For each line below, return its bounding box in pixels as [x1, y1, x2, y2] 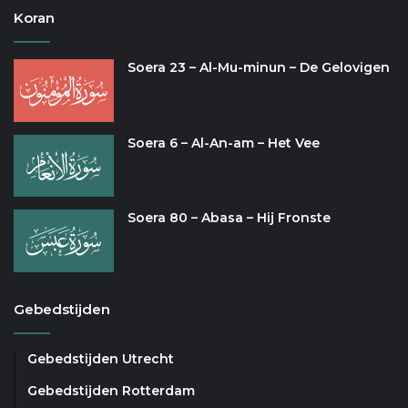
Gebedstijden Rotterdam [27, 382, 195, 399]
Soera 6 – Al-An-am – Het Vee [127, 134, 320, 151]
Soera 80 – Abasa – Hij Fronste [127, 209, 331, 227]
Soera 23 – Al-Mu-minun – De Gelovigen [127, 58, 390, 76]
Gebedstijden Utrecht [27, 350, 174, 367]
